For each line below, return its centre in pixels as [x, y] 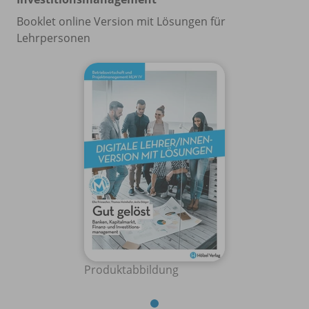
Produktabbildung [131, 269]
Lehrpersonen [53, 38]
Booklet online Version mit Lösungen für [121, 21]
